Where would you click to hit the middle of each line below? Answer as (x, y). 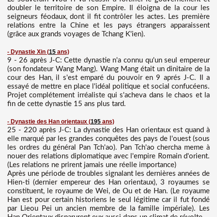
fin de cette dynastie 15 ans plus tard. (67, 104)
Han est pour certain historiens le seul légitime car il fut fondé (108, 200)
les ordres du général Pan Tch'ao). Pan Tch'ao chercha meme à (108, 147)
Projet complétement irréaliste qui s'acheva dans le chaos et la (108, 95)
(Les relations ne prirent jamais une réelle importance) (92, 165)
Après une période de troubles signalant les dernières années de (108, 173)
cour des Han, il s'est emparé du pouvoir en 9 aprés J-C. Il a (108, 77)
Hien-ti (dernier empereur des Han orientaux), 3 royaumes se (108, 182)
